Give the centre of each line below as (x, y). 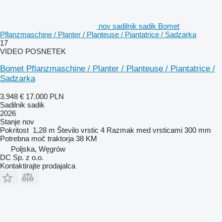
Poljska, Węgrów (38, 149)
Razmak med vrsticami (144, 130)
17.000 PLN (45, 96)
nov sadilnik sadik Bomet (139, 26)
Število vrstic (78, 130)
